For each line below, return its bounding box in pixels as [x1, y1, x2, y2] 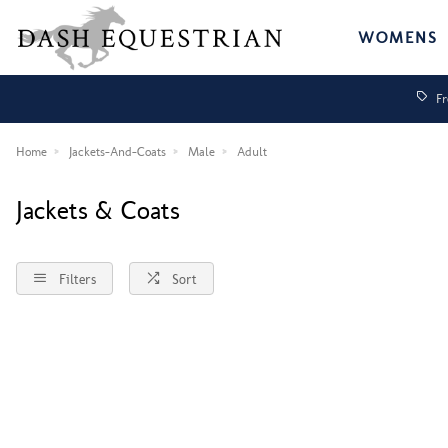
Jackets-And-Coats [69, 143, 166, 160]
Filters [59, 270, 96, 288]
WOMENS [358, 27, 438, 47]
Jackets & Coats [16, 195, 180, 226]
